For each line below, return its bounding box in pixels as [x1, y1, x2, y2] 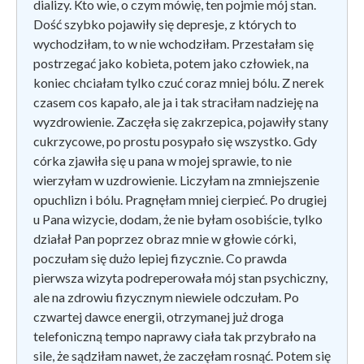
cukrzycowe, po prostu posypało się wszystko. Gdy [33, 132, 317, 149]
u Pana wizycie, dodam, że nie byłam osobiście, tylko [33, 210, 323, 227]
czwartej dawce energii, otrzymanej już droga [33, 308, 284, 324]
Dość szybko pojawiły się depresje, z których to [33, 15, 297, 32]
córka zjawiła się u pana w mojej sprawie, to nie [33, 152, 292, 168]
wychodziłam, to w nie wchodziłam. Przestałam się [33, 35, 314, 51]
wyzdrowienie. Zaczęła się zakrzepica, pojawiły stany [33, 113, 328, 129]
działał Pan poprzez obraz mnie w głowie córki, [33, 230, 296, 246]
